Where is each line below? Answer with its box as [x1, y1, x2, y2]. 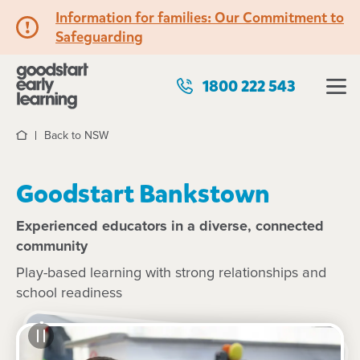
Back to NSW [44, 130, 108, 141]
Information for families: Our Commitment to [55, 8, 344, 27]
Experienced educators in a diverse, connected [16, 219, 324, 234]
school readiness [16, 286, 122, 301]
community [16, 239, 88, 254]
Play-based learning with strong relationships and [16, 266, 326, 280]
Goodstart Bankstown [16, 177, 270, 211]
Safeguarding [55, 27, 143, 47]
